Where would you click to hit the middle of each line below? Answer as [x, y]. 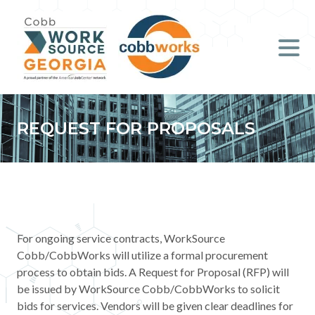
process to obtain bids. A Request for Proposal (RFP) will [153, 272]
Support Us [180, 288]
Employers [179, 63]
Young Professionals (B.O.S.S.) [225, 147]
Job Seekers [182, 21]
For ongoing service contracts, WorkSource [121, 238]
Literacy [173, 105]
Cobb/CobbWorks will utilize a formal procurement [142, 255]
